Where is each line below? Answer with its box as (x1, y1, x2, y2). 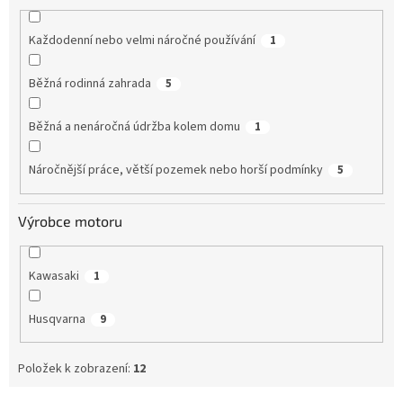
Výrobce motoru (18, 211, 122, 229)
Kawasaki (28, 266, 79, 285)
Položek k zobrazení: (18, 360, 133, 379)
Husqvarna (28, 309, 85, 328)
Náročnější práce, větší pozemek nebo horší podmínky (28, 161, 323, 180)
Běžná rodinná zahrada (28, 75, 151, 94)
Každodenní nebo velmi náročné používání (28, 31, 255, 50)
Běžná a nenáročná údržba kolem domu (28, 118, 240, 137)
